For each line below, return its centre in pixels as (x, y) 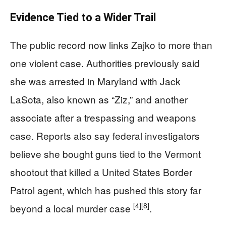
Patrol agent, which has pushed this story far (106, 190)
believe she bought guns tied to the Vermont (105, 153)
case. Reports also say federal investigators (105, 135)
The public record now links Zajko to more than (111, 44)
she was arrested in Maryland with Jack (95, 81)
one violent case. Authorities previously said (105, 63)
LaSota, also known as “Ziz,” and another (99, 99)
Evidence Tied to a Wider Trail (83, 17)
